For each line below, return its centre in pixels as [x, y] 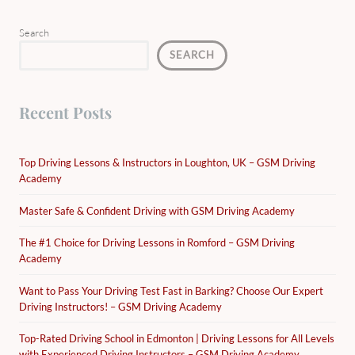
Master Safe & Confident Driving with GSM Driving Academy [157, 210]
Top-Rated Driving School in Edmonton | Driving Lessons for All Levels [177, 338]
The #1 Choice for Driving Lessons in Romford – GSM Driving [157, 242]
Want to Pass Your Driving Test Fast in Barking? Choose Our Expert [171, 290]
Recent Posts [65, 113]
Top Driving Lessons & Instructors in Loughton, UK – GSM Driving [167, 162]
